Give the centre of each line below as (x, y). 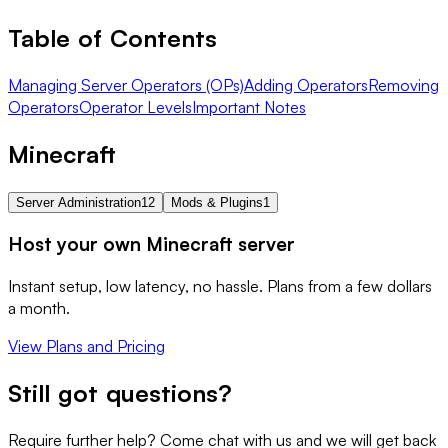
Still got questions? (120, 393)
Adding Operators (306, 84)
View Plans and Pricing (86, 346)
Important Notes (249, 106)
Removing (403, 84)
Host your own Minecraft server (151, 244)
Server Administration (78, 202)
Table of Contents (112, 37)
